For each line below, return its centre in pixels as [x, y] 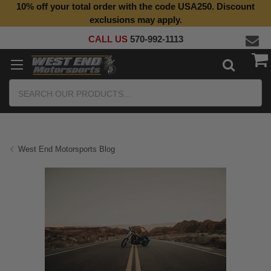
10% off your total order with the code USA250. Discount [135, 6]
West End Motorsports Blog [67, 149]
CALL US [109, 39]
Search [23, 86]
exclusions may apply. [135, 20]
